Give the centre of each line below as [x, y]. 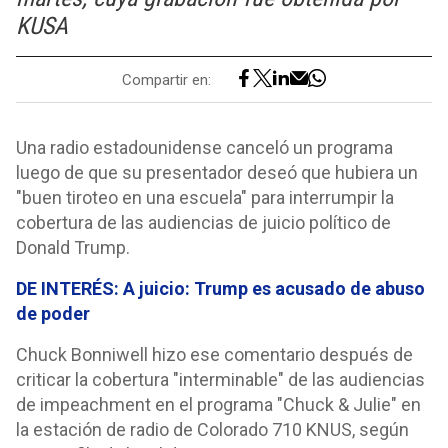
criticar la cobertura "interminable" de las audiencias [220, 379]
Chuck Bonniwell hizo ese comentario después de [214, 354]
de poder [53, 313]
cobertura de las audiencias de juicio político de [203, 222]
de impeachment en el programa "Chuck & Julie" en [218, 404]
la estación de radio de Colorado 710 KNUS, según [212, 429]
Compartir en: [166, 79]
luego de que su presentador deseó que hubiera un [217, 172]
